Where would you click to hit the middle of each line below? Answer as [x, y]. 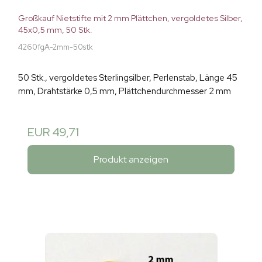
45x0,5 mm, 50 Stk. [55, 30]
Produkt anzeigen [131, 159]
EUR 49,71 [53, 132]
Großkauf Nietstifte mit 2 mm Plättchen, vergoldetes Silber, [130, 18]
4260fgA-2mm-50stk [56, 47]
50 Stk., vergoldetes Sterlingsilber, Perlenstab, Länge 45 [128, 78]
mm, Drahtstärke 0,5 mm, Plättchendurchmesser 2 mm [125, 92]
